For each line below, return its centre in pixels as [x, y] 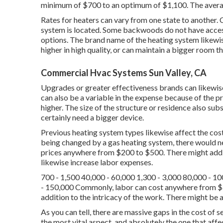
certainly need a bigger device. [92, 117]
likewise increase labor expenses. [97, 162]
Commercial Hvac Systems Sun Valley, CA [124, 73]
